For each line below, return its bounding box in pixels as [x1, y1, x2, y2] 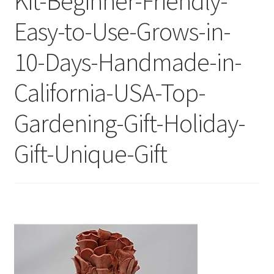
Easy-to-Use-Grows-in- [13, 15, 231, 48]
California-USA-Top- [13, 76, 206, 109]
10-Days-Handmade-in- [13, 46, 242, 78]
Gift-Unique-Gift [13, 138, 167, 170]
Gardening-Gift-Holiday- [13, 107, 245, 139]
